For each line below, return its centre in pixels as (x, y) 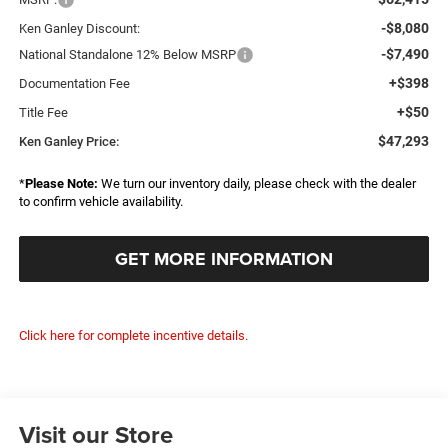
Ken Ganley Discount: (79, 29)
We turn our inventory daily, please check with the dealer (256, 184)
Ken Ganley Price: (68, 142)
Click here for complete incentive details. (133, 336)
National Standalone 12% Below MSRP (127, 55)
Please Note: (61, 184)
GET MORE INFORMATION (224, 259)
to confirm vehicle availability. (100, 202)
